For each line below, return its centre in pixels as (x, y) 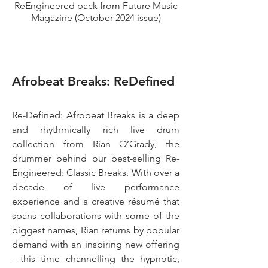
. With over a (153, 173)
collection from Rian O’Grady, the (96, 144)
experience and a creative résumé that (96, 201)
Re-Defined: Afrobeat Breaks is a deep (96, 115)
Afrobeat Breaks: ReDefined (95, 81)
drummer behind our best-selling (89, 158)
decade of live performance (96, 187)
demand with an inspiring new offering (96, 244)
